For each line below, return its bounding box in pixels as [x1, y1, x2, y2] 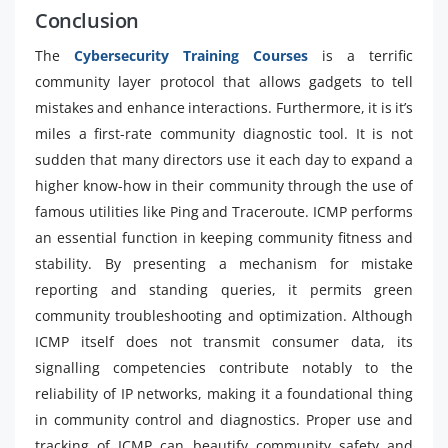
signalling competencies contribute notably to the [35, 357, 413, 377]
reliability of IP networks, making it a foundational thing [35, 383, 413, 403]
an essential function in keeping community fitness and [35, 227, 413, 247]
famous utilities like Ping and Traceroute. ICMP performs [35, 201, 413, 221]
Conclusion [35, 6, 139, 34]
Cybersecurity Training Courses [74, 45, 322, 65]
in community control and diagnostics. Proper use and [35, 409, 413, 429]
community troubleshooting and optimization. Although [35, 305, 413, 325]
